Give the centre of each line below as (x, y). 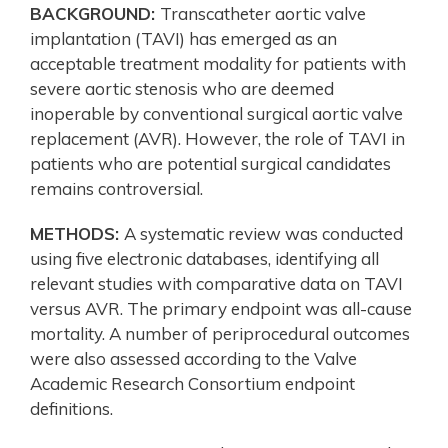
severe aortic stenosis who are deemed (182, 88)
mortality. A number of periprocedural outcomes (220, 333)
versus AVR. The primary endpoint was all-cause (221, 308)
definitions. (71, 408)
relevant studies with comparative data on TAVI (216, 283)
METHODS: (77, 233)
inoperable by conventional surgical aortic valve (216, 113)
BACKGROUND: (95, 13)
